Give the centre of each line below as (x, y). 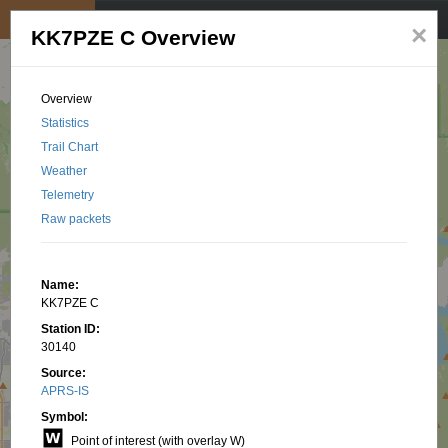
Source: (64, 373)
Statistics (65, 123)
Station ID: (71, 329)
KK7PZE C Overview (133, 38)
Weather (64, 171)
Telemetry (68, 195)
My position (47, 19)
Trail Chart (70, 147)
